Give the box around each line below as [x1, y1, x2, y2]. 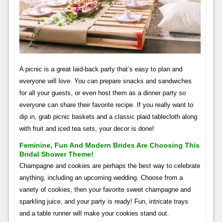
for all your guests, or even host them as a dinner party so [19, 89, 186, 97]
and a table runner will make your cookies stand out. [19, 210, 169, 218]
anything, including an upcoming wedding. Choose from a [19, 174, 183, 182]
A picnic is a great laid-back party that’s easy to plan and [19, 65, 182, 73]
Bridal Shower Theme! [19, 150, 94, 159]
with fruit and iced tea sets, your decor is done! [19, 125, 154, 133]
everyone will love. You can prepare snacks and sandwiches [19, 77, 192, 85]
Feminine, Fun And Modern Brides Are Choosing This [19, 141, 200, 150]
